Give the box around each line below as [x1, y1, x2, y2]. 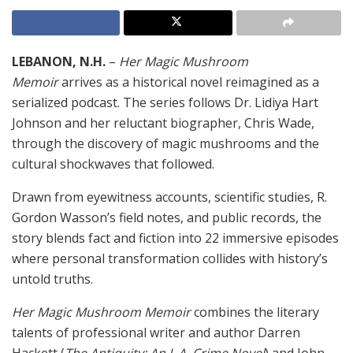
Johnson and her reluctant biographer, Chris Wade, [12, 114, 314, 132]
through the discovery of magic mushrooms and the [12, 135, 319, 153]
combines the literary [191, 303, 319, 321]
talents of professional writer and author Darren [12, 324, 300, 342]
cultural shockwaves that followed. [12, 155, 214, 173]
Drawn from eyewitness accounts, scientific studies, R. [12, 188, 327, 206]
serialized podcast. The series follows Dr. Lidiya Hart [12, 94, 318, 112]
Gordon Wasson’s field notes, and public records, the [12, 209, 321, 227]
